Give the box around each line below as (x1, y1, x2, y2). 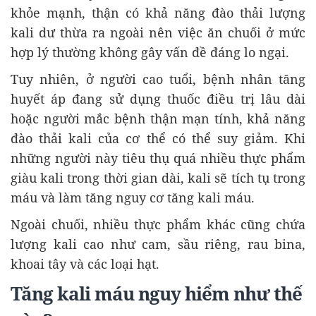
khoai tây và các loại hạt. (11, 255, 159, 272)
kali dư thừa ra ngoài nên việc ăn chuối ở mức (11, 24, 305, 41)
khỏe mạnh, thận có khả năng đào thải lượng (11, 4, 305, 21)
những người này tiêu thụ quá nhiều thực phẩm (11, 150, 305, 166)
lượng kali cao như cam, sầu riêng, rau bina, (11, 236, 305, 253)
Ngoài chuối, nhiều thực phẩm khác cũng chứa (11, 216, 305, 233)
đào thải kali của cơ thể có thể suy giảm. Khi (11, 130, 305, 147)
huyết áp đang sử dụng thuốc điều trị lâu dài (11, 90, 305, 107)
